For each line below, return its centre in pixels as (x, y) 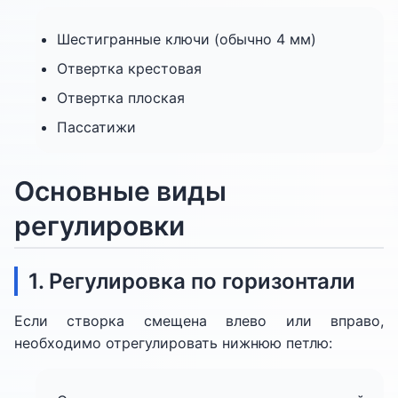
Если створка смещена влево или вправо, (199, 321)
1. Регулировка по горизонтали (192, 281)
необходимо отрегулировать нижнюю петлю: (173, 343)
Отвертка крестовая (129, 68)
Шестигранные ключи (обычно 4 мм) (187, 39)
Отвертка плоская (121, 98)
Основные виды (120, 191)
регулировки (99, 226)
